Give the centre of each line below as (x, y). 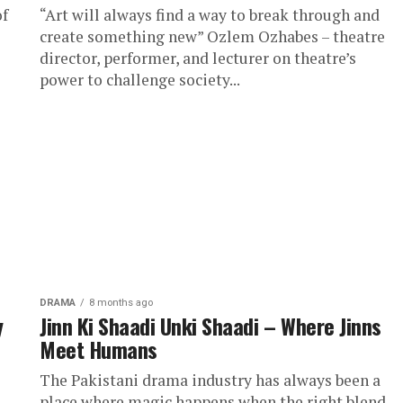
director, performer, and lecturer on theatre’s (198, 58)
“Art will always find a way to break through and (210, 15)
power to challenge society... (140, 80)
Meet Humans (99, 349)
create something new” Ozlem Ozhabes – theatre (212, 36)
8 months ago (121, 303)
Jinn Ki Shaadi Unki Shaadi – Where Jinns (210, 326)
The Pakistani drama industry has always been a (210, 380)
